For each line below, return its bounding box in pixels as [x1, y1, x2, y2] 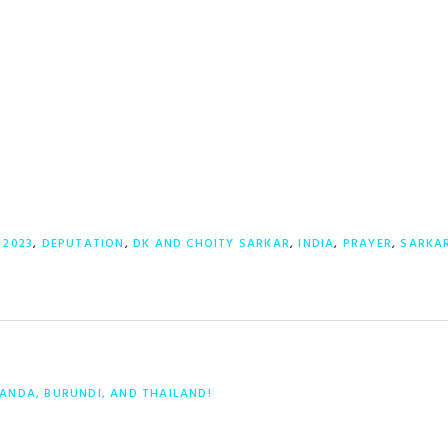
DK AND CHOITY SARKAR [133, 234, 291, 254]
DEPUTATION [41, 234, 125, 254]
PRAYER [342, 234, 393, 254]
